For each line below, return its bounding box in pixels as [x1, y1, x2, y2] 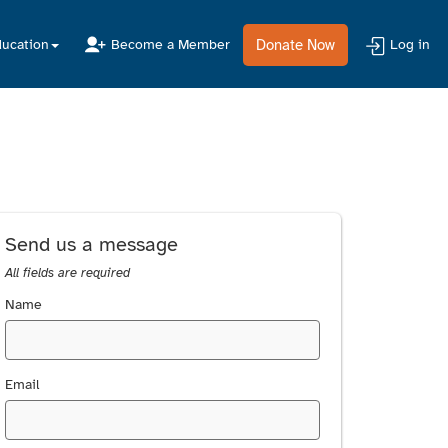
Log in [390, 36, 430, 53]
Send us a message [5, 232, 179, 258]
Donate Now [256, 35, 335, 54]
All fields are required [5, 265, 131, 282]
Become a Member [111, 36, 230, 53]
